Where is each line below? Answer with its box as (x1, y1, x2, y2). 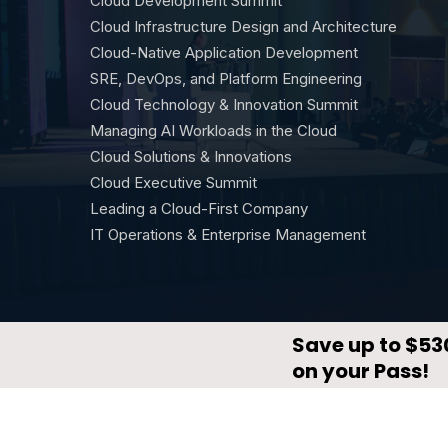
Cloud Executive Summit (90, 173, 257, 192)
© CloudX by (90, 348, 180, 365)
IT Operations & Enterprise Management (90, 225, 366, 244)
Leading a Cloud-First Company (90, 199, 308, 218)
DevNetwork (180, 348, 263, 365)
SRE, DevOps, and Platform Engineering (90, 69, 362, 88)
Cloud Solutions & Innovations (90, 147, 292, 166)
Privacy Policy (274, 348, 367, 365)
